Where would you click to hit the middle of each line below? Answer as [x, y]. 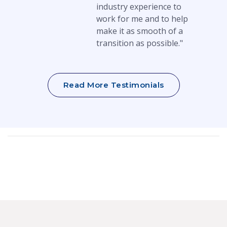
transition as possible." [140, 43]
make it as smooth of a [140, 31]
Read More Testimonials [113, 85]
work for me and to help [142, 18]
